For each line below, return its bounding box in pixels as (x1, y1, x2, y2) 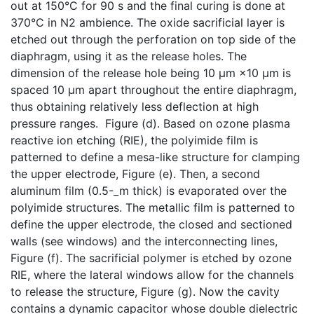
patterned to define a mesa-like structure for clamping (11, 150, 300, 164)
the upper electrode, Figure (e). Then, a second (11, 167, 260, 181)
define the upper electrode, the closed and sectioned (11, 217, 292, 231)
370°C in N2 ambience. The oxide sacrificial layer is (11, 15, 285, 29)
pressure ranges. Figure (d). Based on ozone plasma (11, 116, 290, 130)
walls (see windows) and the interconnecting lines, (11, 234, 278, 248)
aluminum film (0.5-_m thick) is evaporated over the (11, 184, 287, 198)
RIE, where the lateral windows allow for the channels (11, 268, 294, 282)
